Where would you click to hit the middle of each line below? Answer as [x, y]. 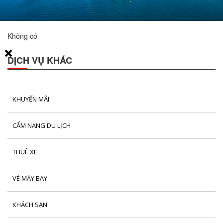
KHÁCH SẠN [30, 205]
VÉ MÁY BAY [30, 178]
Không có [22, 36]
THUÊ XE [25, 152]
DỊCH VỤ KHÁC [40, 60]
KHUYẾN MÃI [31, 99]
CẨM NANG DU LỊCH [42, 125]
